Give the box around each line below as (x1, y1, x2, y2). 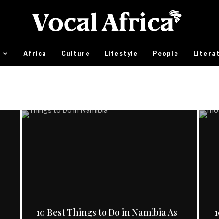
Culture (61, 50, 90, 57)
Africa (23, 50, 47, 57)
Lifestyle (104, 50, 138, 57)
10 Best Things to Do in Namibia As (36, 206, 177, 218)
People (153, 50, 178, 57)
